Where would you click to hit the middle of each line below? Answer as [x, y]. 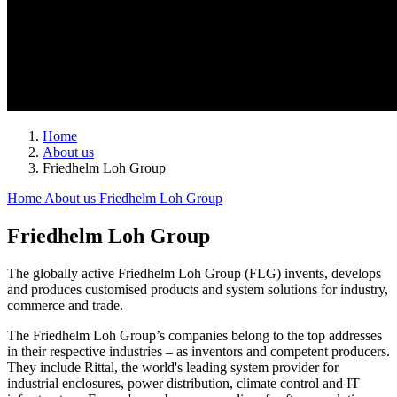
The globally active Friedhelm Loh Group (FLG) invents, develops [194, 273]
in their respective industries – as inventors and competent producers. [198, 351]
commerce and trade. [65, 305]
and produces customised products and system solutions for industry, [198, 289]
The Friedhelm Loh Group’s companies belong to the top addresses [195, 335]
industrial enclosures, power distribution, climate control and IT [183, 383]
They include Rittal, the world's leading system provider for [173, 367]
